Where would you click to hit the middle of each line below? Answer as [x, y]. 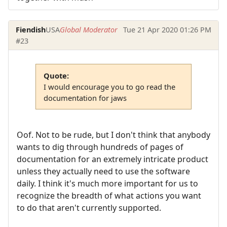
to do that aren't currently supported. [89, 208]
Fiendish [31, 29]
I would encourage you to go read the [109, 86]
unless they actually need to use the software [103, 172]
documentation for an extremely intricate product [112, 159]
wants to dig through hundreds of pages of [100, 147]
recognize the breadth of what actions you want [109, 196]
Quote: [56, 75]
